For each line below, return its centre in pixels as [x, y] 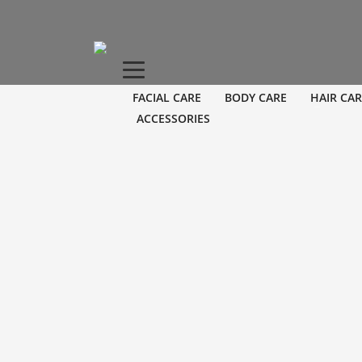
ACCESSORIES [173, 118]
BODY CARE [255, 97]
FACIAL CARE [166, 97]
